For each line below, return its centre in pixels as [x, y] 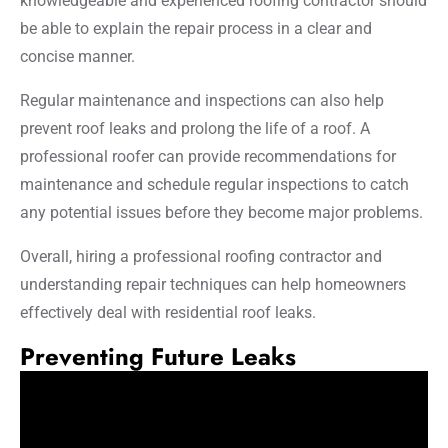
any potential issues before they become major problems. [221, 212]
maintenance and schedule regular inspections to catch [214, 184]
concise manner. [77, 56]
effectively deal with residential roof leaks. [168, 312]
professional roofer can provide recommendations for [208, 156]
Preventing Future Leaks [158, 356]
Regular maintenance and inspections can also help [202, 100]
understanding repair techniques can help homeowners [213, 284]
